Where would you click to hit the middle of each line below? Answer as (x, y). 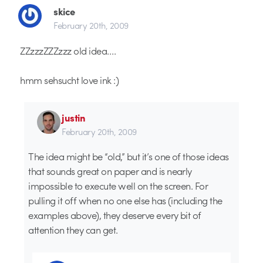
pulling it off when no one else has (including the (125, 200)
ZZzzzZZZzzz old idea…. (68, 50)
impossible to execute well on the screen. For (118, 186)
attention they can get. (73, 230)
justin (74, 118)
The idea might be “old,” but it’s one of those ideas (129, 156)
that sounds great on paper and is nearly (110, 171)
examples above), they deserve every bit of (115, 215)
